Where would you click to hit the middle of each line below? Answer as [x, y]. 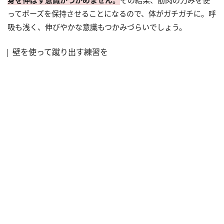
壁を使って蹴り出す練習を [60, 52]
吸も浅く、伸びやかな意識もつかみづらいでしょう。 [97, 27]
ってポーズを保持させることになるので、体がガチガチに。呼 [112, 13]
